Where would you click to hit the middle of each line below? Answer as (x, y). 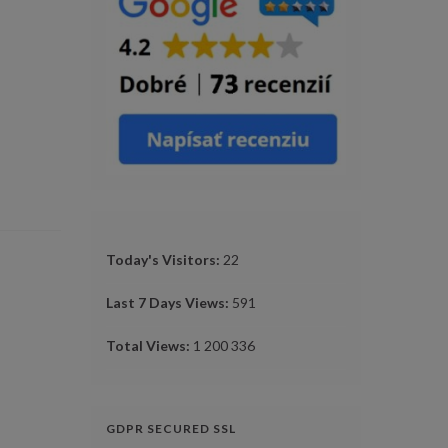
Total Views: (149, 346)
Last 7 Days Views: (169, 303)
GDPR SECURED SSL (171, 429)
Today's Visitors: (164, 260)
